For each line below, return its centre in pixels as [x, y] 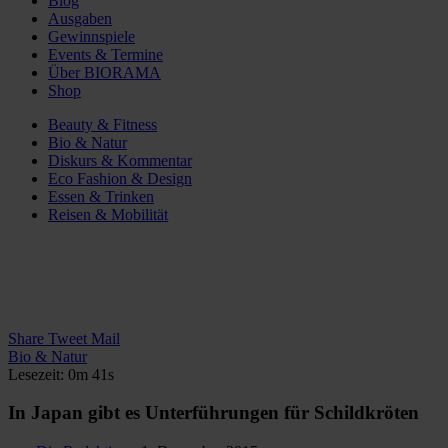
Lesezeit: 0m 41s [61, 374]
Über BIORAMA [104, 72]
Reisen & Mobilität [108, 214]
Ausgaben [80, 18]
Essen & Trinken [101, 196]
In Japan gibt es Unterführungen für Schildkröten [213, 413]
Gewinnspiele [91, 36]
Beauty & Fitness [102, 124]
